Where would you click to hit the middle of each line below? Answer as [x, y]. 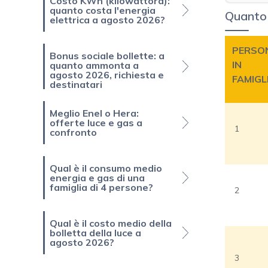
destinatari [76, 85]
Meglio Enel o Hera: [94, 113]
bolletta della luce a [95, 233]
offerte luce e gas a [96, 123]
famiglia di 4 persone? [101, 188]
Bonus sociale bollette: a [107, 56]
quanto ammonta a [94, 66]
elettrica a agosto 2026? [107, 20]
